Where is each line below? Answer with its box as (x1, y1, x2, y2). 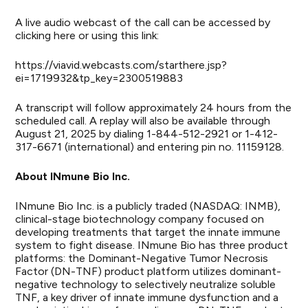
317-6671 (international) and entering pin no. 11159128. (15, 140, 285, 153)
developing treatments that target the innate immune (15, 225, 281, 239)
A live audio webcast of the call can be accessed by (15, 16, 271, 29)
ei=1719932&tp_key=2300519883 (15, 71, 184, 85)
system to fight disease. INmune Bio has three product (15, 239, 289, 252)
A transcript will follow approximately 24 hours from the (15, 101, 292, 114)
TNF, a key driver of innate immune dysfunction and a (15, 291, 279, 304)
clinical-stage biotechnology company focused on (15, 212, 265, 225)
